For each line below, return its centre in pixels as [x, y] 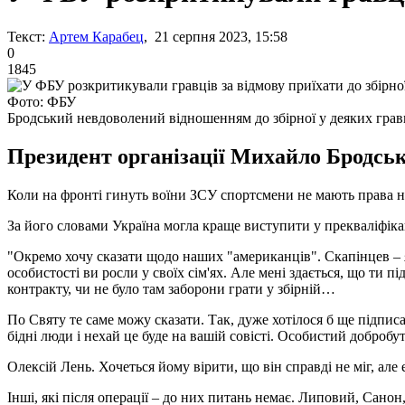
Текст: [26, 36]
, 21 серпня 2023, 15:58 [216, 36]
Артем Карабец [96, 36]
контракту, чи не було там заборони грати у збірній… [171, 288]
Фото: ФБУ [42, 101]
